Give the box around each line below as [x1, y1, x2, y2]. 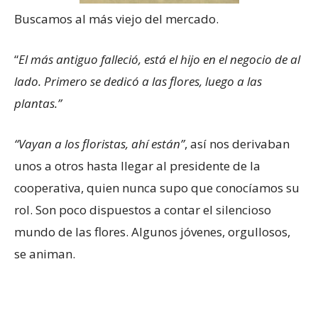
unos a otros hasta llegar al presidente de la [14, 157, 261, 174]
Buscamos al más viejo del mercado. [14, 10, 219, 27]
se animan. [14, 245, 75, 262]
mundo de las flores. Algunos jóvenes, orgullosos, [14, 223, 290, 240]
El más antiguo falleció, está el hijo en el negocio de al [18, 50, 300, 67]
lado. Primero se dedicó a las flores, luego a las [14, 72, 262, 89]
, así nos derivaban [185, 135, 290, 152]
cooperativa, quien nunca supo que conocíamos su [14, 179, 300, 196]
